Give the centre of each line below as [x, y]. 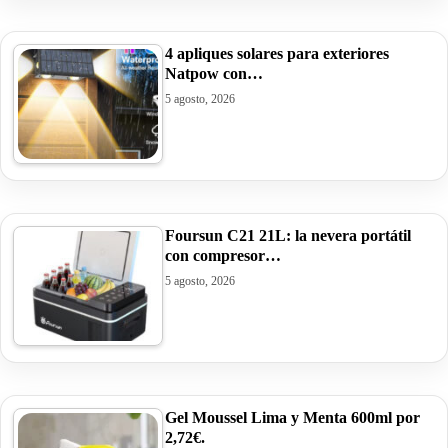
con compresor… [223, 255]
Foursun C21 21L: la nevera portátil [288, 235]
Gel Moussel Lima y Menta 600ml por [292, 417]
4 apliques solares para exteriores [277, 53]
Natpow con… [214, 73]
